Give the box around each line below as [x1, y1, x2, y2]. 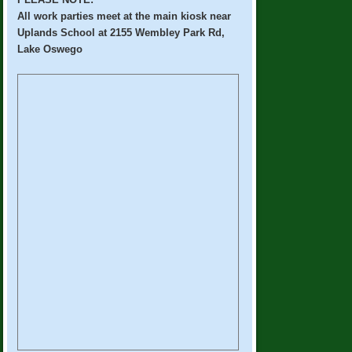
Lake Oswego [17, 43, 83, 56]
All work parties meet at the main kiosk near [17, 10, 232, 23]
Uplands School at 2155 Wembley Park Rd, [17, 27, 225, 39]
